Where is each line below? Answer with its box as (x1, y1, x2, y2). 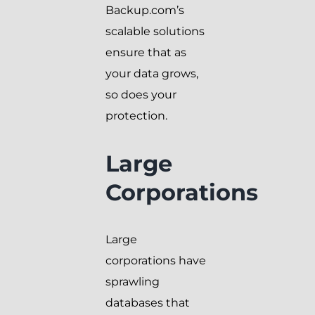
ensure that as (105, 45, 186, 59)
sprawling (105, 274, 160, 288)
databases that (105, 295, 190, 309)
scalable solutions (105, 24, 205, 38)
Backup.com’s (105, 3, 184, 17)
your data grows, (105, 66, 198, 80)
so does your (105, 87, 176, 101)
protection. (105, 108, 167, 122)
